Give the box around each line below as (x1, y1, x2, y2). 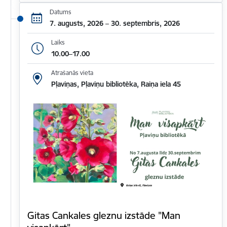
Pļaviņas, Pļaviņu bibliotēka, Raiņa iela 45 (51, 80, 181, 89)
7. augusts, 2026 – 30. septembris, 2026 (49, 18, 180, 28)
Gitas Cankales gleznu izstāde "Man (27, 209, 180, 222)
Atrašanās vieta (51, 69, 93, 77)
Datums (49, 8, 71, 16)
